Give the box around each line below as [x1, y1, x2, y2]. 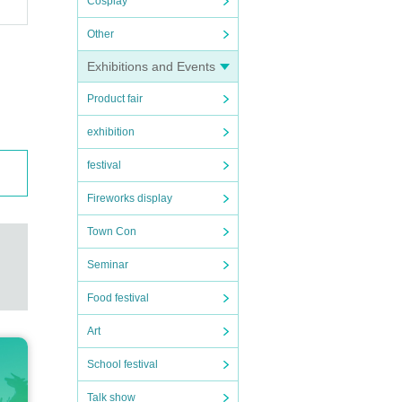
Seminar [87, 258, 128, 271]
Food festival [87, 292, 149, 304]
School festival [87, 358, 158, 371]
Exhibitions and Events [87, 59, 215, 74]
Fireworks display [87, 192, 172, 205]
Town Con [87, 225, 136, 238]
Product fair [87, 92, 143, 105]
